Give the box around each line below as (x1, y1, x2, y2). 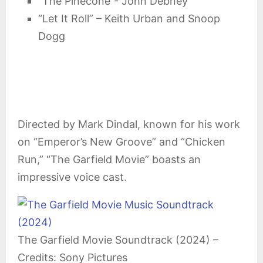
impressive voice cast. (18, 171, 127, 183)
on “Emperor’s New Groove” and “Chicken (18, 136, 225, 148)
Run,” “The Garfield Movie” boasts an (18, 153, 201, 166)
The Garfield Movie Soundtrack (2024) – (18, 234, 218, 246)
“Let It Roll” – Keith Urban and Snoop (38, 12, 220, 25)
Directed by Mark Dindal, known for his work (18, 118, 240, 130)
